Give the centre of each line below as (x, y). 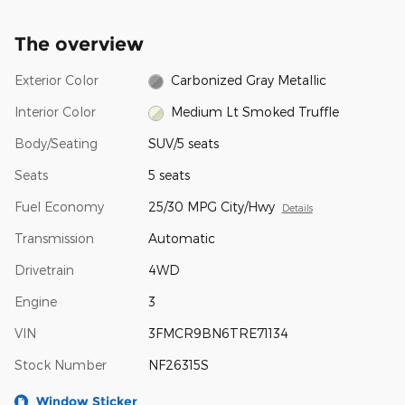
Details (297, 208)
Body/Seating (56, 144)
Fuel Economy (59, 207)
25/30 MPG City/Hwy (211, 207)
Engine (36, 302)
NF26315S (178, 365)
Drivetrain (44, 270)
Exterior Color (57, 80)
